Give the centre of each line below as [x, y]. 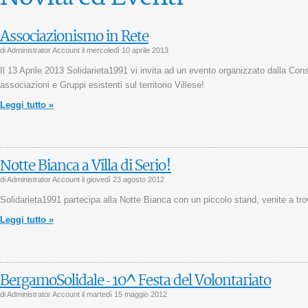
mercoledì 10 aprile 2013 [128, 50]
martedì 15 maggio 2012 [127, 294]
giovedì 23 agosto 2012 [125, 179]
